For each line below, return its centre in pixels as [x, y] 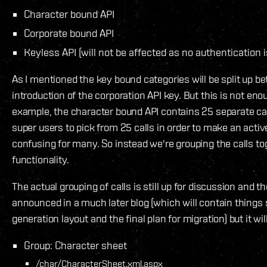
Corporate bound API [69, 33]
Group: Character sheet [75, 246]
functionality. [41, 160]
